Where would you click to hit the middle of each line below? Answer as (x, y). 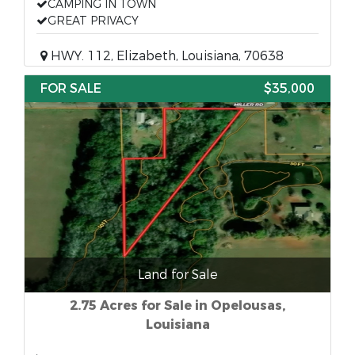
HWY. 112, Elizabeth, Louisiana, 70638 (166, 56)
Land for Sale (177, 275)
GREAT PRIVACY (93, 21)
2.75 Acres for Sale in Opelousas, (177, 305)
